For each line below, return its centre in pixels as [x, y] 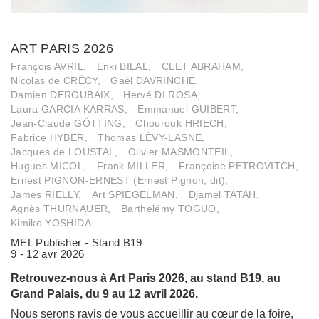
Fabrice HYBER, [49, 137]
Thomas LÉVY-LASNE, [151, 137]
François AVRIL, [49, 66]
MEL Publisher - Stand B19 [77, 242]
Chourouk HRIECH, [181, 123]
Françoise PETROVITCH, [239, 166]
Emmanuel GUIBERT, [188, 109]
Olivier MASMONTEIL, [181, 151]
